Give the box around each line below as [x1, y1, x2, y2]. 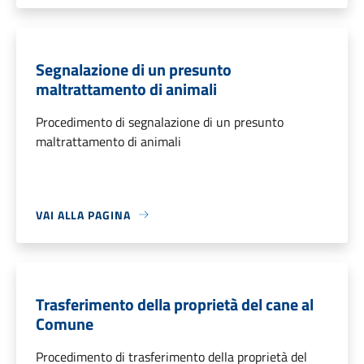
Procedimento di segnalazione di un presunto [36, 111, 284, 132]
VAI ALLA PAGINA [36, 206, 131, 223]
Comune [36, 310, 93, 336]
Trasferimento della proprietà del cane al [36, 291, 314, 317]
